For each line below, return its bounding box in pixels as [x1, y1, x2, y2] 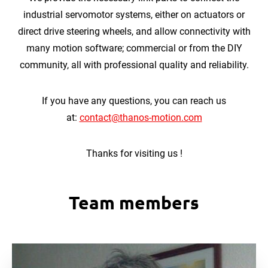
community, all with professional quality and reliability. [19, 59, 249, 71]
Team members [69, 191, 199, 214]
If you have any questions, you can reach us [42, 95, 226, 106]
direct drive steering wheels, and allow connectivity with [17, 26, 251, 37]
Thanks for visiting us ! [86, 148, 182, 159]
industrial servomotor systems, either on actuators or [23, 9, 245, 20]
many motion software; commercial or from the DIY [26, 42, 242, 54]
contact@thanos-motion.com [79, 112, 202, 123]
